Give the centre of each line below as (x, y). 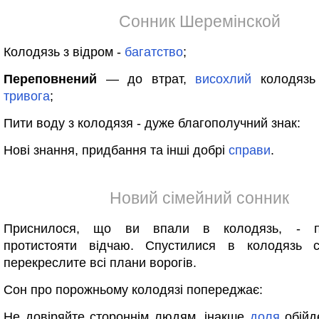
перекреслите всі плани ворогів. (100, 263)
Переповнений (50, 79)
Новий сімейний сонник (199, 198)
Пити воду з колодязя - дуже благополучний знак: (152, 123)
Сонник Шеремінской (199, 21)
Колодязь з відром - (64, 52)
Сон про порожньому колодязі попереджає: (133, 290)
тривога (27, 96)
